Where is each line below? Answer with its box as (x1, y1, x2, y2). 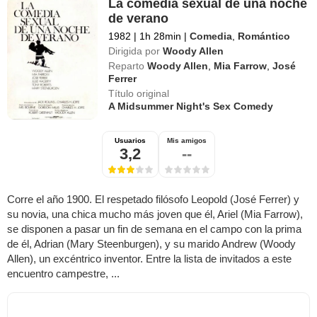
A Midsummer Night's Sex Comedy (108, 100, 274, 112)
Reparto (108, 59, 145, 71)
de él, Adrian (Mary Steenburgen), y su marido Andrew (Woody (7, 237, 296, 250)
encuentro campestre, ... (7, 267, 120, 279)
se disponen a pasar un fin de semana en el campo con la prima (7, 222, 301, 235)
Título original (108, 87, 170, 99)
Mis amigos (167, 136, 207, 144)
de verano (108, 11, 169, 25)
